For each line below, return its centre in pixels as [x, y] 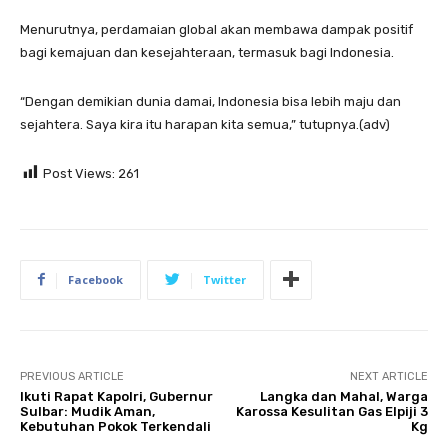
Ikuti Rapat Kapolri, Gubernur [116, 396]
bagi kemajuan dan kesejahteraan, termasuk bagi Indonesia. [207, 52]
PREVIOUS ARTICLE [72, 376]
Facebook [95, 279]
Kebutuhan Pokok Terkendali [115, 426]
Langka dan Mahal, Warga [343, 396]
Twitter [224, 279]
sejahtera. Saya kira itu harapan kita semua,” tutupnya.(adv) [205, 124]
